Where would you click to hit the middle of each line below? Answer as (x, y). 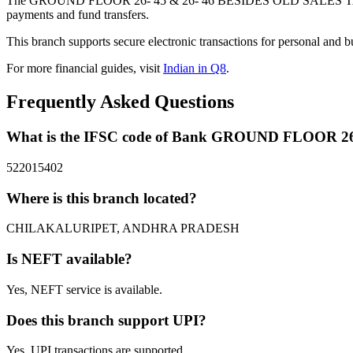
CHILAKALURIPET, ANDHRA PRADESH (123, 229)
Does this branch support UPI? (106, 320)
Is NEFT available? (69, 259)
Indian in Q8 (195, 69)
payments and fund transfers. (78, 15)
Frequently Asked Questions (120, 102)
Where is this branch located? (102, 198)
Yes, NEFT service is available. (84, 289)
